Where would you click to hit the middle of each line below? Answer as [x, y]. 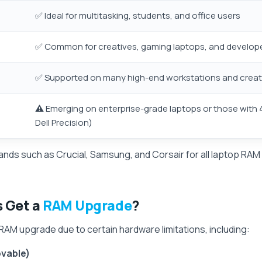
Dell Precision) [64, 123]
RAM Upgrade [87, 205]
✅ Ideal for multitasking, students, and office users [138, 15]
